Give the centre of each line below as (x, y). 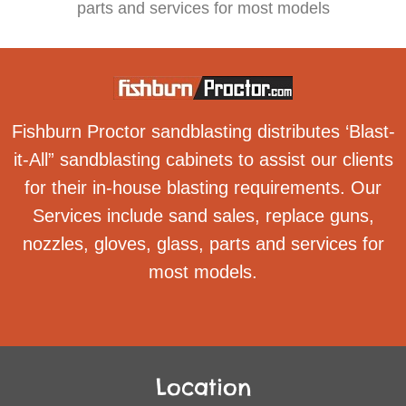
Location (203, 387)
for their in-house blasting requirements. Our (203, 188)
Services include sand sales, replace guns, (203, 216)
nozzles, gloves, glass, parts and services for (203, 244)
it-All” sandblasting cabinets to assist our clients (203, 160)
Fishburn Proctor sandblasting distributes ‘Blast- (203, 132)
